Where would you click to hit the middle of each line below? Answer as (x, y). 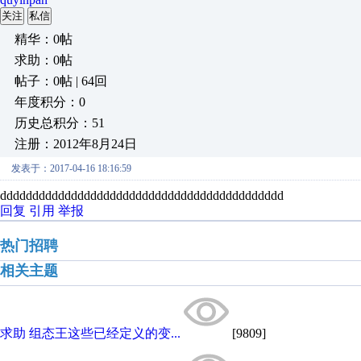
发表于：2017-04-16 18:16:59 (71, 168)
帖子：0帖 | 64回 (61, 81)
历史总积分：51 (60, 123)
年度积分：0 (50, 102)
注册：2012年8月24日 (76, 144)
